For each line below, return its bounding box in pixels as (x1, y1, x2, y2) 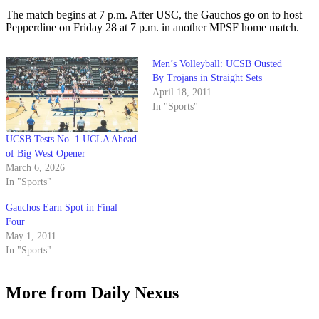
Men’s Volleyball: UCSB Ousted (152, 58, 282, 69)
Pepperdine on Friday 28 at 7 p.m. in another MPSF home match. (6, 21, 299, 33)
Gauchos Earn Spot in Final (6, 202, 117, 214)
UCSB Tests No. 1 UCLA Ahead (6, 134, 137, 145)
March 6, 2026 (6, 162, 65, 174)
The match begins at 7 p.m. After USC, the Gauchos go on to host (6, 8, 302, 21)
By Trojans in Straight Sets (152, 72, 262, 83)
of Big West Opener (6, 148, 85, 159)
